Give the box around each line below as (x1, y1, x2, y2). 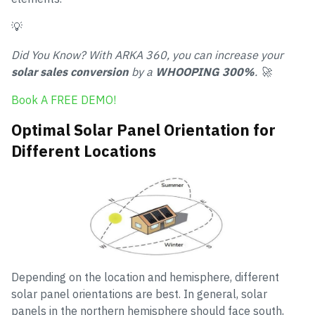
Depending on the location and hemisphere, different (11, 270, 279, 284)
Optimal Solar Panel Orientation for (11, 120, 276, 140)
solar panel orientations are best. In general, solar (11, 287, 267, 301)
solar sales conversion (11, 65, 129, 79)
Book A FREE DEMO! (11, 93, 116, 107)
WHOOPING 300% (155, 65, 255, 79)
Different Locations (11, 141, 156, 161)
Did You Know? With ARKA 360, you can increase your (11, 48, 283, 62)
